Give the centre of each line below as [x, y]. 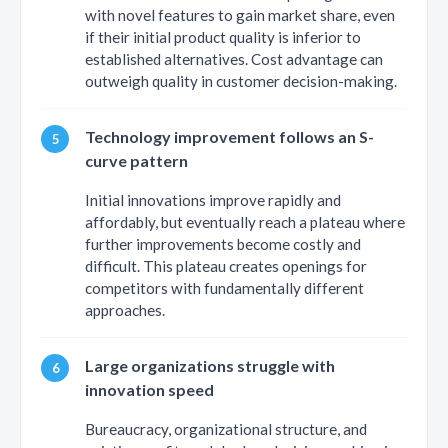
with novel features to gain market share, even [240, 14]
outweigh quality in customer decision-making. [241, 80]
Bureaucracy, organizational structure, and [226, 428]
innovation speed [149, 389]
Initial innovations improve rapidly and [213, 199]
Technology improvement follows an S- [229, 136]
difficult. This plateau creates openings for [226, 265]
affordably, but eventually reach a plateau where [245, 221]
